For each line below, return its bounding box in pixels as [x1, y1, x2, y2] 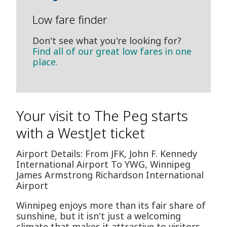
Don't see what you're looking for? [32, 34, 181, 47]
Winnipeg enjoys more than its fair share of [16, 199, 206, 212]
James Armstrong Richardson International [16, 169, 204, 181]
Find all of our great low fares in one [32, 45, 192, 58]
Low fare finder [32, 12, 107, 27]
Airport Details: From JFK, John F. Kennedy [16, 147, 197, 160]
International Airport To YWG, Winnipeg [16, 158, 191, 171]
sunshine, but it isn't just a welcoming [16, 210, 181, 222]
